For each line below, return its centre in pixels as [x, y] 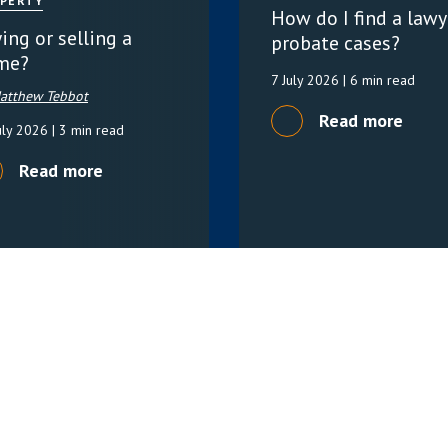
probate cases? [335, 42]
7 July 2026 [307, 79]
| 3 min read [88, 129]
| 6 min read [379, 79]
